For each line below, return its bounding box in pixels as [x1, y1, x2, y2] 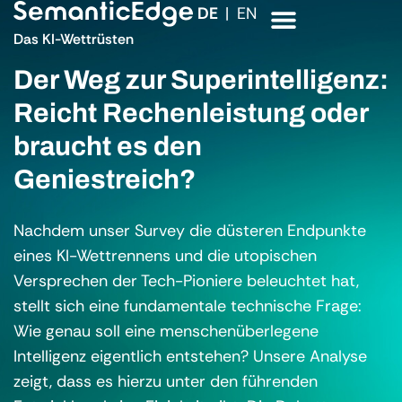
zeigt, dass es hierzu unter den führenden [13, 371, 318, 392]
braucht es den [13, 132, 202, 161]
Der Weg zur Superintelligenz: [13, 66, 389, 94]
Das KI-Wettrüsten [13, 30, 134, 48]
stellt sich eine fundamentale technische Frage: [13, 295, 362, 317]
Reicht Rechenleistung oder [13, 99, 368, 127]
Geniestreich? [13, 165, 196, 194]
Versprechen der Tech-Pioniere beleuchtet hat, [13, 270, 359, 292]
